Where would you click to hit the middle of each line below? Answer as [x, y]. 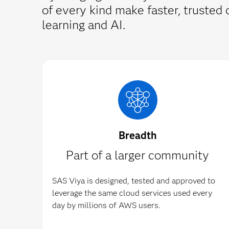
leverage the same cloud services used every [132, 193]
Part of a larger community [138, 155]
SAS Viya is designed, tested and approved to [133, 181]
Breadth [138, 135]
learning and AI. [84, 25]
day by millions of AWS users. [106, 205]
